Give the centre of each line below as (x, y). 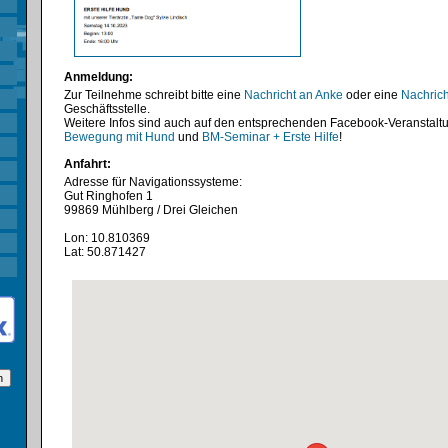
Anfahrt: (87, 164)
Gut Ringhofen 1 (108, 196)
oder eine (372, 95)
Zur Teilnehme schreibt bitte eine (154, 95)
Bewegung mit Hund (119, 137)
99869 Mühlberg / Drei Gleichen (151, 210)
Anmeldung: (98, 77)
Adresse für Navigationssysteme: (153, 182)
